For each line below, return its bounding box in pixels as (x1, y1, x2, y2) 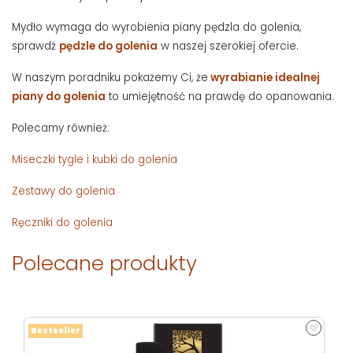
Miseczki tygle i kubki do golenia (12, 151, 177, 167)
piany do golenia (12, 88, 106, 104)
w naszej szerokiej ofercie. (158, 38, 299, 54)
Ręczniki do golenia (12, 214, 113, 230)
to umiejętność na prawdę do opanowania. (106, 88, 334, 104)
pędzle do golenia (59, 38, 158, 54)
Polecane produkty (12, 248, 197, 277)
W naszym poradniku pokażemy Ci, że (12, 69, 208, 85)
